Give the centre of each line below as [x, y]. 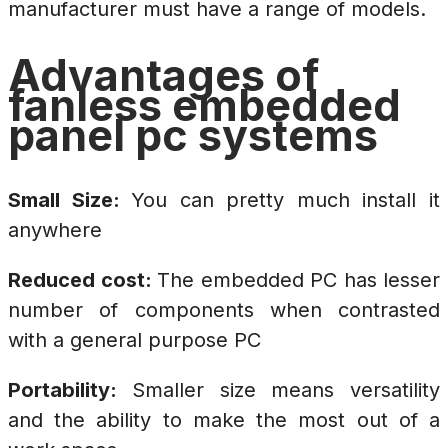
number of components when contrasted [224, 310]
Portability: [70, 390]
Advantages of [163, 74]
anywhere [55, 230]
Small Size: [70, 200]
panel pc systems [193, 134]
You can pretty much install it [286, 200]
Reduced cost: [82, 280]
